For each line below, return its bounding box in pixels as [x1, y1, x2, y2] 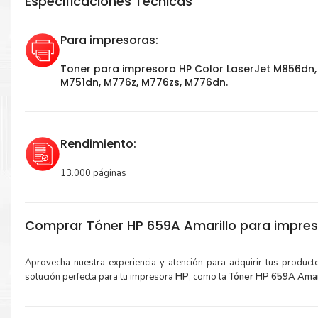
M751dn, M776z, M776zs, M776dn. [60, 75, 228, 90]
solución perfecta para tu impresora [25, 270, 175, 284]
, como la [189, 270, 229, 284]
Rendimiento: [60, 136, 136, 153]
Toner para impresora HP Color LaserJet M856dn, [60, 62, 317, 77]
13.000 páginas [60, 167, 126, 180]
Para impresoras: [60, 32, 158, 49]
